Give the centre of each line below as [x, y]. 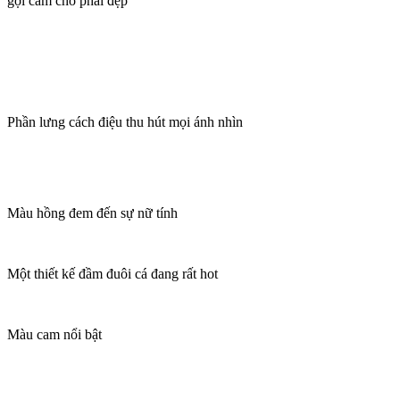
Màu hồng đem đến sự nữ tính [92, 212]
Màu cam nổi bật [54, 334]
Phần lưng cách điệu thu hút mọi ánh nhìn [125, 121]
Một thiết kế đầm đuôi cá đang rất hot [112, 273]
